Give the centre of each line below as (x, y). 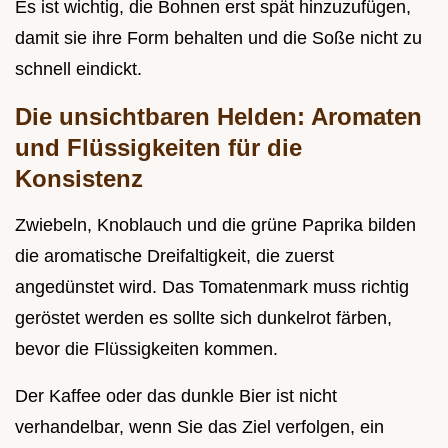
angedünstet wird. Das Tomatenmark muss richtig (212, 287)
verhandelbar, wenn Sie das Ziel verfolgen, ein (199, 427)
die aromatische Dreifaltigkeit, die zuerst (174, 256)
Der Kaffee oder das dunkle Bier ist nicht (176, 396)
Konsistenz (79, 179)
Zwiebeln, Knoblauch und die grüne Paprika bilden (215, 225)
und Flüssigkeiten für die (158, 148)
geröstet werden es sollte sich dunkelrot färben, (203, 318)
